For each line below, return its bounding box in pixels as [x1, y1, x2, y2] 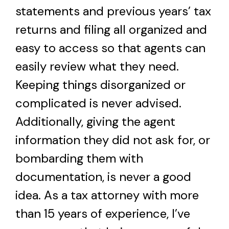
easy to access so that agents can [15, 39, 205, 56]
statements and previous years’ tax [15, 3, 211, 19]
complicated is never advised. [15, 95, 181, 111]
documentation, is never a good [15, 168, 191, 185]
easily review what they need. [15, 58, 179, 74]
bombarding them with [15, 150, 143, 166]
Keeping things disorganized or [15, 76, 186, 93]
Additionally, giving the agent [15, 113, 175, 129]
